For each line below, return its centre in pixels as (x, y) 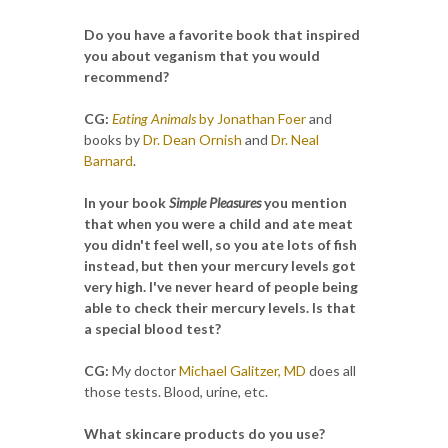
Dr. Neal (295, 139)
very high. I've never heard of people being (221, 286)
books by (113, 139)
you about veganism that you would (202, 55)
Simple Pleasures (215, 202)
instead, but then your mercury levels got (220, 265)
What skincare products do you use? (204, 433)
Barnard (108, 160)
